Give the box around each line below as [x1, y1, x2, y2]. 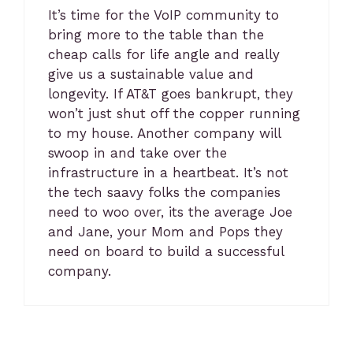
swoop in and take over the [48, 145, 227, 161]
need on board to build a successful [48, 243, 284, 259]
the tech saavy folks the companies [48, 184, 281, 200]
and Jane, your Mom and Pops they [48, 224, 283, 240]
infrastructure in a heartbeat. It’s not [48, 165, 288, 180]
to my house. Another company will [48, 125, 281, 141]
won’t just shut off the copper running [48, 106, 300, 121]
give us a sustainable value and [48, 66, 254, 82]
